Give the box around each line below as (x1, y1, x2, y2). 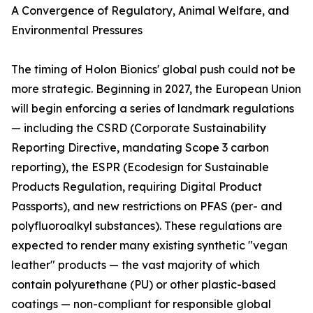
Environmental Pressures (11, 23, 143, 38)
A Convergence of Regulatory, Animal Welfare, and (11, 3, 289, 18)
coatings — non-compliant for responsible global (11, 297, 271, 312)
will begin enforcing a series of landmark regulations (11, 101, 294, 116)
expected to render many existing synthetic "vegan (11, 238, 288, 253)
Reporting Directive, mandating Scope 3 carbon (11, 140, 269, 155)
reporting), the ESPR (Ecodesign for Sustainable (11, 160, 269, 175)
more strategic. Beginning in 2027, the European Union (11, 82, 301, 96)
